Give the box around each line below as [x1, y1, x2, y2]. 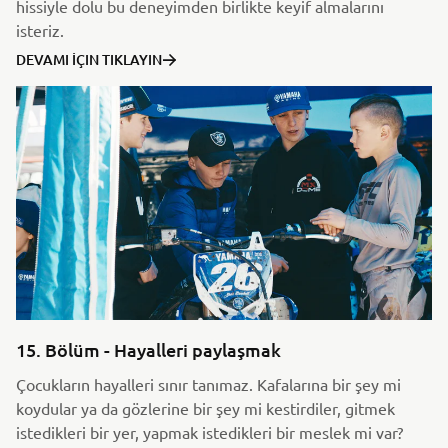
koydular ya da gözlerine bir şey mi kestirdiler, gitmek [16, 397, 395, 418]
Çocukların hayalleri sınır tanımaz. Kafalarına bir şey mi [16, 373, 401, 394]
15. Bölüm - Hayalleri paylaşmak [16, 337, 281, 361]
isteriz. [16, 19, 64, 40]
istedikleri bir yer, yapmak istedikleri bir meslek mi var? [16, 421, 403, 442]
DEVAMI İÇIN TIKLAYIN [16, 49, 162, 69]
